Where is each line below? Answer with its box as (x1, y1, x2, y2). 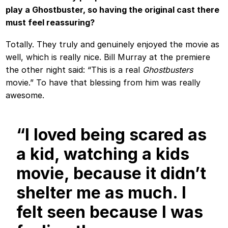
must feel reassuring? (6, 17, 95, 27)
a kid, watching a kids (16, 144, 190, 164)
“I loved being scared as (16, 124, 207, 145)
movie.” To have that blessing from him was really (6, 77, 201, 88)
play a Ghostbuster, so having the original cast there (6, 4, 220, 15)
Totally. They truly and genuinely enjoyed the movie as (6, 39, 220, 49)
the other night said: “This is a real (6, 64, 143, 75)
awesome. (6, 90, 45, 100)
